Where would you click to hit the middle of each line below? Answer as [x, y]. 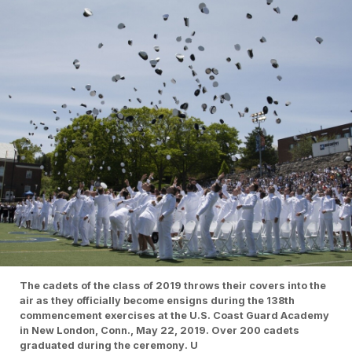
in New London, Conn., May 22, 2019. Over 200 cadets [159, 331]
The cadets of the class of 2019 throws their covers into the [173, 286]
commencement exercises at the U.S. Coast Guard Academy [174, 316]
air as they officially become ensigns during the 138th [157, 301]
